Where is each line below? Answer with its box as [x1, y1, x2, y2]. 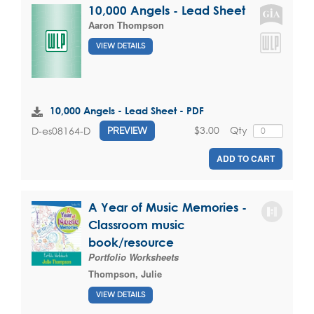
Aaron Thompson [88, 18, 164, 32]
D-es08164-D [32, 123, 90, 137]
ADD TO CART [217, 152, 275, 165]
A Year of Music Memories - [88, 200, 247, 214]
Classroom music [88, 218, 185, 232]
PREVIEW [107, 125, 147, 137]
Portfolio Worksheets [88, 250, 179, 264]
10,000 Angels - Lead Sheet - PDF [50, 104, 204, 117]
